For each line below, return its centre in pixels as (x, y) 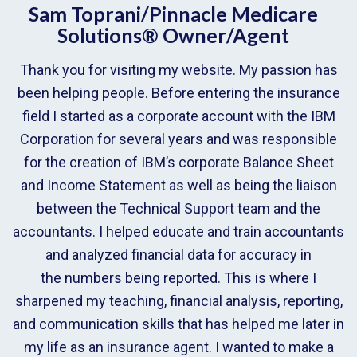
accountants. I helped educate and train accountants (178, 231)
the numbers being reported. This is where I (178, 277)
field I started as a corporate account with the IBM (178, 116)
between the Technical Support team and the (178, 208)
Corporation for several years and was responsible (178, 139)
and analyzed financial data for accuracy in (178, 254)
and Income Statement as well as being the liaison (178, 185)
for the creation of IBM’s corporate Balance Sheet (178, 162)
